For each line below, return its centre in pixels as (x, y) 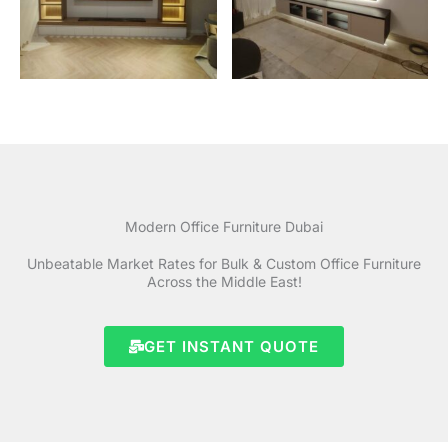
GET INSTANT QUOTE (231, 346)
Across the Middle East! (224, 281)
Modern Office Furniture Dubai (224, 226)
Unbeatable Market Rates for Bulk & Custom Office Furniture (224, 263)
